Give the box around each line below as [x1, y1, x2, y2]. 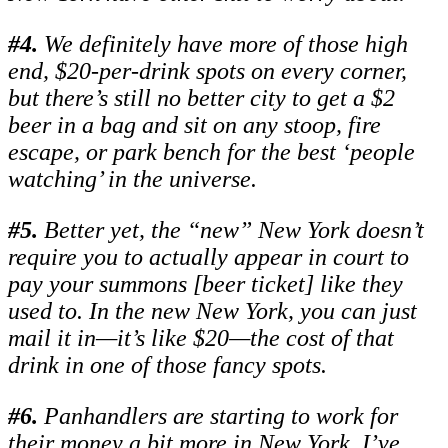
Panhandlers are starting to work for [44, 403, 398, 430]
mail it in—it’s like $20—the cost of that [8, 325, 394, 352]
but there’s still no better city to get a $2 [8, 85, 395, 112]
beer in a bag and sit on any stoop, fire [8, 112, 381, 139]
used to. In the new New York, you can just [8, 298, 417, 325]
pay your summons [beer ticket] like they [8, 271, 403, 298]
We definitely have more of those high [44, 31, 408, 58]
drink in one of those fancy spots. [8, 352, 327, 379]
